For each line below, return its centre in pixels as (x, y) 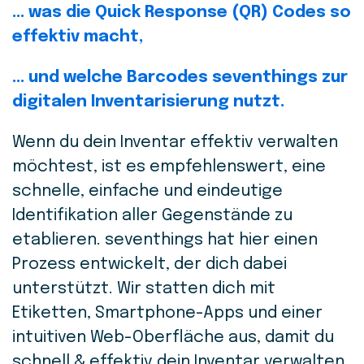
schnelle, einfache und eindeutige (147, 191)
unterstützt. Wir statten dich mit (144, 289)
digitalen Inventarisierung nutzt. (148, 102)
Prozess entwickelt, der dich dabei (149, 264)
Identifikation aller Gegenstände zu (152, 216)
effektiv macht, (78, 37)
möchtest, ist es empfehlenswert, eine (169, 167)
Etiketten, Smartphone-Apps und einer (167, 313)
